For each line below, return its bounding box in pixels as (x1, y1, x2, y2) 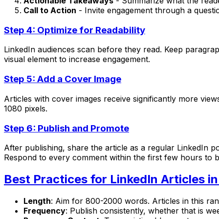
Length (23, 196, 51, 206)
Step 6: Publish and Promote (4, 122, 129, 134)
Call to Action (23, 5, 76, 15)
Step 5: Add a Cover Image (4, 73, 121, 85)
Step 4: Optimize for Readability (4, 24, 145, 36)
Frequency (23, 206, 66, 216)
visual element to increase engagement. (4, 54, 150, 65)
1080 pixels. (4, 103, 47, 113)
